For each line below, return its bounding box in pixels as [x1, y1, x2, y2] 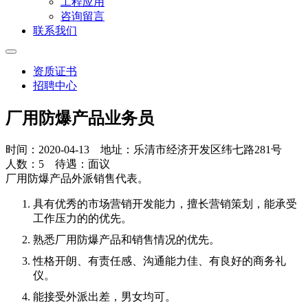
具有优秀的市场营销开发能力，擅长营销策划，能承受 [33, 197, 297, 210]
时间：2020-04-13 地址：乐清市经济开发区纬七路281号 [5, 143, 290, 155]
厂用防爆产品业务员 [5, 109, 154, 127]
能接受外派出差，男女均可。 [33, 290, 176, 302]
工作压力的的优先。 [33, 212, 132, 224]
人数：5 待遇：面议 [5, 157, 118, 170]
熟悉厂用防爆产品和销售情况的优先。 [33, 233, 220, 245]
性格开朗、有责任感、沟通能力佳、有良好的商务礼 [33, 254, 286, 267]
